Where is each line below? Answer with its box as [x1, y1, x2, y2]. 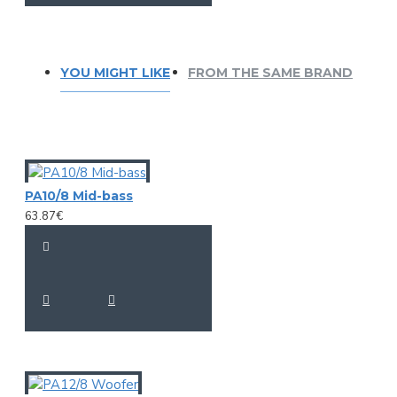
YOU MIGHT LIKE [60, 64, 170, 81]
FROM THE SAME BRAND [188, 64, 353, 81]
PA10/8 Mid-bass [25, 187, 133, 204]
